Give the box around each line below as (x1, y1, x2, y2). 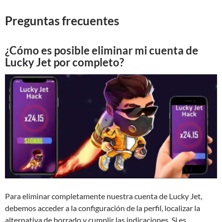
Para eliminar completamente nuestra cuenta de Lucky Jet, (5, 191, 202, 201)
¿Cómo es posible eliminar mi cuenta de (5, 44, 198, 57)
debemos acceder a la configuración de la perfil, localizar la (5, 203, 200, 213)
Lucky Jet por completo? (5, 55, 124, 69)
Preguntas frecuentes (5, 13, 119, 28)
